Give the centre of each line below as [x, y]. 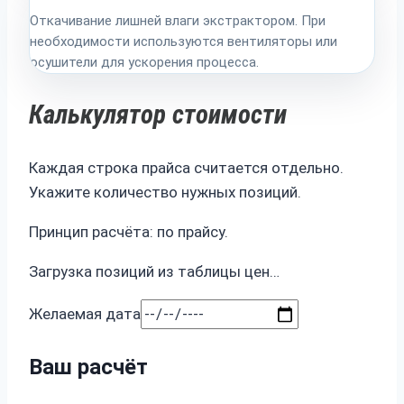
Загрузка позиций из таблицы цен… [154, 272]
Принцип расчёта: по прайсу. [129, 232]
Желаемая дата [85, 314]
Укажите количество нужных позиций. [165, 193]
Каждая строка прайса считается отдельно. [186, 168]
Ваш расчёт [88, 367]
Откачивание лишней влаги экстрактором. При [178, 21]
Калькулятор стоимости [158, 115]
